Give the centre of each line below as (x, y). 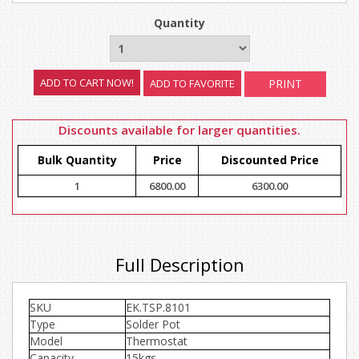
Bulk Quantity (77, 160)
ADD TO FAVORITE (192, 83)
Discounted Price (270, 160)
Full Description (179, 264)
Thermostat (157, 341)
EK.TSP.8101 (158, 307)
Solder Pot (153, 324)
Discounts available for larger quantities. (179, 130)
